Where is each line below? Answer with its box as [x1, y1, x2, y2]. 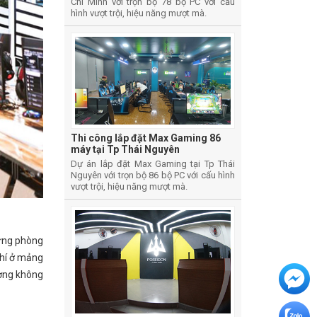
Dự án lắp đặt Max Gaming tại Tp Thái [71, 158, 235, 169]
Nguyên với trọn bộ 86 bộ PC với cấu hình [71, 169, 235, 180]
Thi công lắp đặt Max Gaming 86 [71, 132, 221, 144]
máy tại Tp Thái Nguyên [71, 143, 180, 155]
